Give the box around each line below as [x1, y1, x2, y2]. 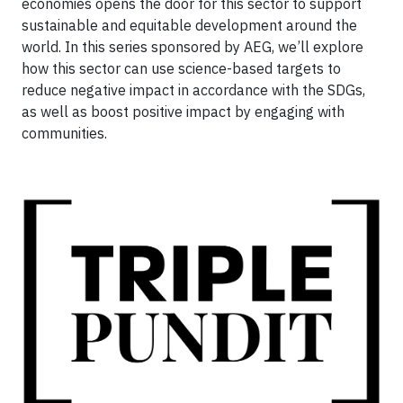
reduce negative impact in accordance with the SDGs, [22, 81, 365, 100]
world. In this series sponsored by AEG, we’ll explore [22, 38, 363, 57]
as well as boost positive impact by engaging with [22, 103, 345, 121]
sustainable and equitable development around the [22, 16, 357, 35]
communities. [22, 124, 107, 143]
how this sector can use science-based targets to [22, 59, 341, 78]
